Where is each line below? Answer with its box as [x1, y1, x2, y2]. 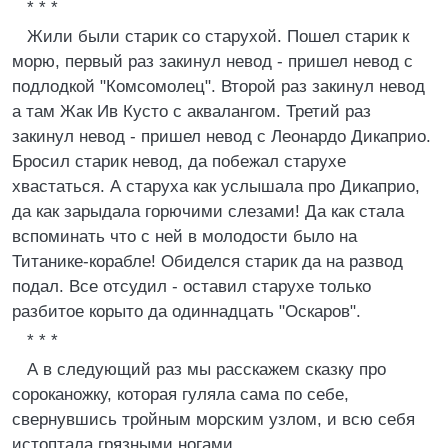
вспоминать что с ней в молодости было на [12, 227, 357, 246]
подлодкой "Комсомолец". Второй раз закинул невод [12, 77, 425, 96]
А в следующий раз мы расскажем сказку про [27, 360, 386, 379]
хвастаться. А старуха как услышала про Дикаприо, [12, 177, 420, 196]
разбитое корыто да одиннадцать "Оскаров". [12, 302, 361, 321]
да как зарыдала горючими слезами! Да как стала [12, 202, 404, 221]
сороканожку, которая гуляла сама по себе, [12, 385, 349, 404]
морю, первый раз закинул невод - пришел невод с [12, 52, 413, 71]
